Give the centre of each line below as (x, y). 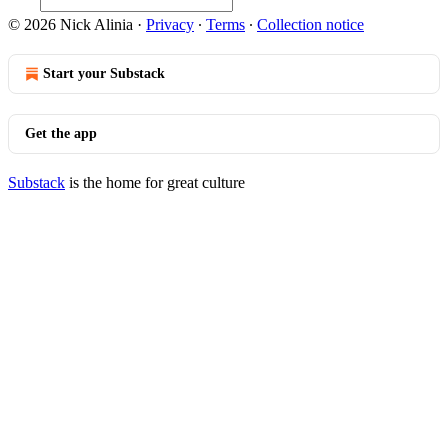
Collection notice (310, 24)
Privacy (170, 24)
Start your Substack (104, 73)
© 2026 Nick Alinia (70, 24)
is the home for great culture (155, 182)
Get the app (61, 133)
